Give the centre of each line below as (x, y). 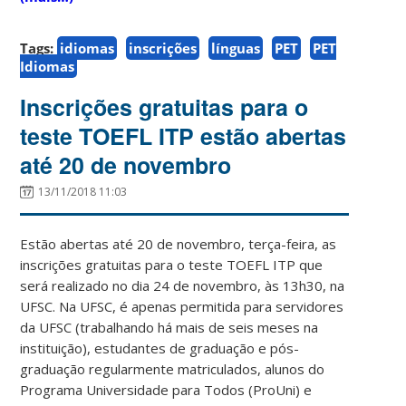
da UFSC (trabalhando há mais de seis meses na (169, 327)
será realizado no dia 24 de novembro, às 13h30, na (183, 285)
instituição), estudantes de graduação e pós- (160, 348)
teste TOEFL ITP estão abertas (184, 135)
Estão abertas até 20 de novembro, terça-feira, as (179, 243)
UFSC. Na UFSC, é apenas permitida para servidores (182, 306)
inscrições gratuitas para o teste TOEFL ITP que (172, 264)
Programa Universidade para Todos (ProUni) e (166, 389)
